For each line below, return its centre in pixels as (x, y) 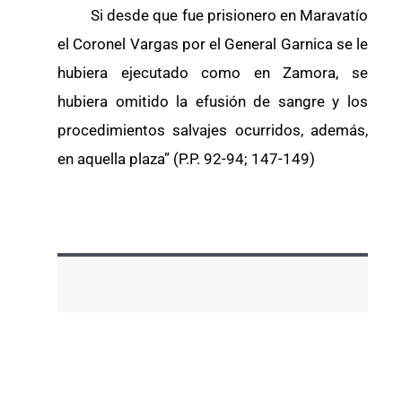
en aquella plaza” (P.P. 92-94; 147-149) (186, 158)
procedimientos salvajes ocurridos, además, (213, 130)
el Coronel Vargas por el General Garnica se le (213, 44)
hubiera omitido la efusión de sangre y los (213, 101)
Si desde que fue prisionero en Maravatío (213, 15)
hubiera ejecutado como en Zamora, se (213, 72)
